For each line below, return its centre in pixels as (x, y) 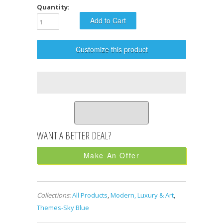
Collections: (54, 195)
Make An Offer (111, 155)
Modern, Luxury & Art (142, 195)
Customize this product (111, 49)
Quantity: (53, 7)
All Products (90, 195)
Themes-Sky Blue (63, 207)
